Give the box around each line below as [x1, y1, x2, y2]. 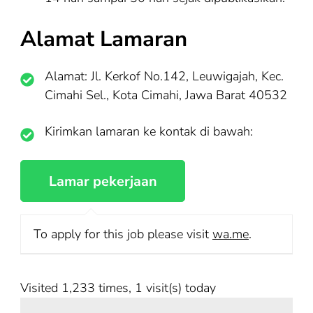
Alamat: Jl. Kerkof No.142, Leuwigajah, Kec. [45, 67, 284, 85]
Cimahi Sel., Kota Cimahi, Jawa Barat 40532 [45, 86, 287, 103]
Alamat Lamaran [20, 24, 187, 54]
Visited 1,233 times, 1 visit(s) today [20, 279, 216, 297]
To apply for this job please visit [34, 225, 212, 242]
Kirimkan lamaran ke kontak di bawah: [45, 122, 253, 140]
